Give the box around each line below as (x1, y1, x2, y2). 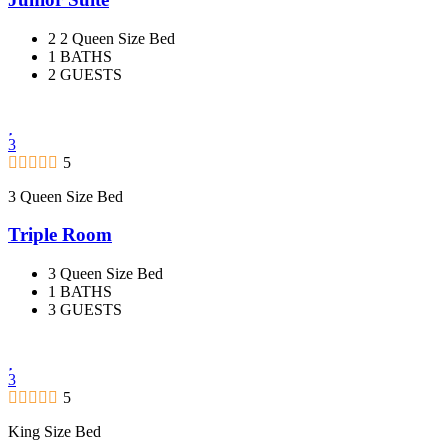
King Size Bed (8, 423, 101, 440)
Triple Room (8, 224, 112, 246)
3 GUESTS (48, 301, 122, 318)
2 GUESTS (48, 65, 122, 83)
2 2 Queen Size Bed (48, 29, 175, 47)
